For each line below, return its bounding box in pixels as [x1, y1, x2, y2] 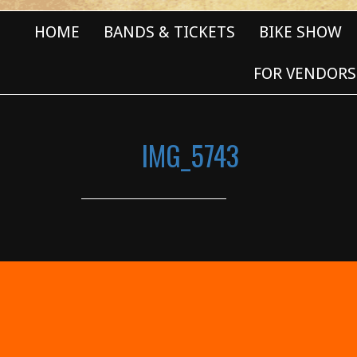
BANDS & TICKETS [104, 22, 235, 41]
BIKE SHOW [259, 22, 342, 41]
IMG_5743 [141, 135, 239, 175]
